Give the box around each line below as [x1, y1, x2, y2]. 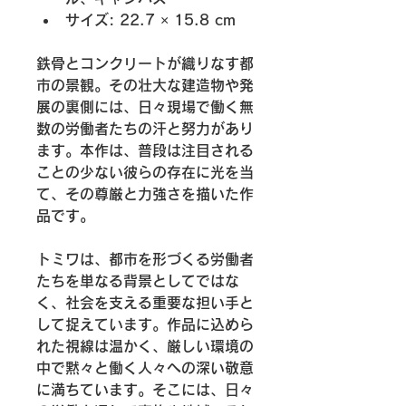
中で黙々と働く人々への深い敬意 [36, 360, 254, 375]
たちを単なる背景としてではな [36, 273, 239, 288]
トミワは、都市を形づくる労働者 [36, 251, 254, 266]
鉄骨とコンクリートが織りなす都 [36, 55, 254, 71]
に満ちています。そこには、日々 [36, 382, 254, 397]
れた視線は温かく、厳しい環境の [36, 338, 254, 353]
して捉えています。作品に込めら [36, 316, 254, 332]
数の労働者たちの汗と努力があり [36, 121, 254, 136]
